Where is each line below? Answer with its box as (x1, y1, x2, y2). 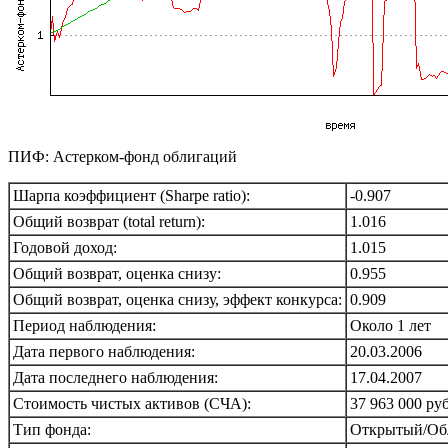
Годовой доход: (13, 239, 117, 257)
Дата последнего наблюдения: (13, 369, 218, 387)
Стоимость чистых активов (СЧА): (13, 395, 251, 413)
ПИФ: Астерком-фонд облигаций (8, 148, 237, 166)
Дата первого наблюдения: (13, 343, 195, 361)
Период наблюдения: (13, 317, 156, 335)
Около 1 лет (350, 317, 431, 335)
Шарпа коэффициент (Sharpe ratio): (13, 187, 250, 205)
